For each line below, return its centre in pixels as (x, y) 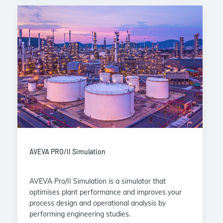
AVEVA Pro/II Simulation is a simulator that (98, 181)
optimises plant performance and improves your (106, 192)
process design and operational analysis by (98, 203)
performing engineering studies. (80, 214)
